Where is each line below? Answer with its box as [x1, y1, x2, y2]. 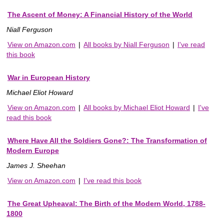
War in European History [7, 73, 90, 82]
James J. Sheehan [6, 161, 65, 170]
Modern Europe [6, 146, 59, 155]
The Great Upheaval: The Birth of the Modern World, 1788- [7, 199, 205, 208]
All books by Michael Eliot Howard [83, 103, 190, 112]
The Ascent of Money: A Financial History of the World [7, 10, 192, 19]
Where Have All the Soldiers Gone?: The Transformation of [7, 136, 207, 145]
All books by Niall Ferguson [83, 40, 169, 49]
